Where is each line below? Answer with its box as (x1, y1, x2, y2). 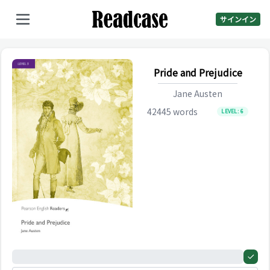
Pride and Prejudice (153, 65, 242, 80)
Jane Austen (173, 87, 222, 99)
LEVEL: (221, 107, 241, 115)
